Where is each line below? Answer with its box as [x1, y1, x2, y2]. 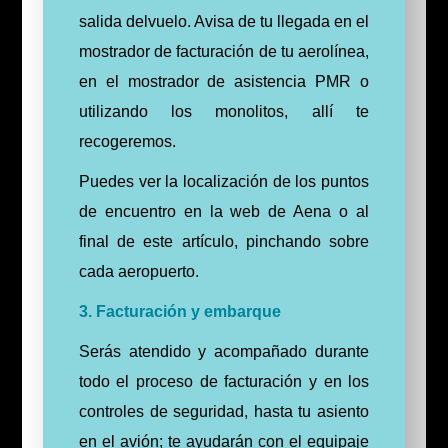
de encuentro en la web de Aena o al [78, 203, 370, 221]
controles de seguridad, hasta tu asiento [78, 403, 370, 421]
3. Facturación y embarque [78, 303, 281, 321]
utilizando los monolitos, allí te [78, 103, 370, 121]
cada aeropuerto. [78, 263, 199, 281]
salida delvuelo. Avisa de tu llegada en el [78, 13, 370, 31]
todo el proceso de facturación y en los [78, 373, 370, 391]
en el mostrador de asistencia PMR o [78, 73, 370, 91]
